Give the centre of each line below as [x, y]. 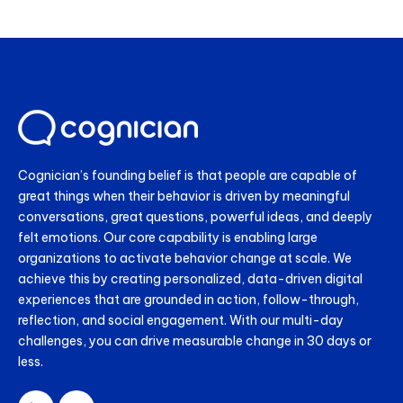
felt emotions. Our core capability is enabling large [168, 238]
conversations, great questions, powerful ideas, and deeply [195, 217]
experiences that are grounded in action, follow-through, [188, 300]
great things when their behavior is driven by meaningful [184, 197]
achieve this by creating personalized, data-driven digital [190, 279]
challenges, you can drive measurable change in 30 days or [195, 341]
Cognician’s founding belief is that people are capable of [188, 176]
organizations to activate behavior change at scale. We [185, 259]
